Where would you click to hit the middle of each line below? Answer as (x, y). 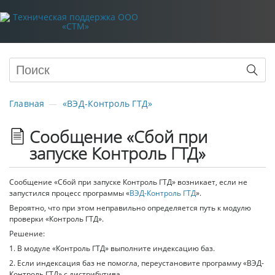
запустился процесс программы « (69, 193)
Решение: (27, 234)
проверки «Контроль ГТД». (56, 219)
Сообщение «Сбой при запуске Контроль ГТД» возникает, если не (128, 182)
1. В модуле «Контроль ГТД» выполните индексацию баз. (112, 248)
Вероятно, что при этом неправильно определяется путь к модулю (130, 208)
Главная (27, 103)
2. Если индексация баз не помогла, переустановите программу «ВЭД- (137, 263)
